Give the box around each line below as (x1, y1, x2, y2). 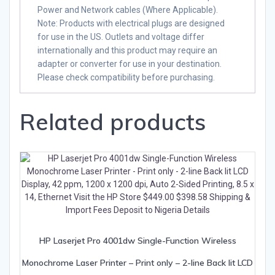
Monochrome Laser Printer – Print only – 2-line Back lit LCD (22, 257, 253, 269)
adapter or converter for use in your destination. (37, 59, 222, 69)
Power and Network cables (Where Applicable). (37, 5, 218, 15)
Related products (20, 107, 206, 136)
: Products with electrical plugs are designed (56, 18, 225, 29)
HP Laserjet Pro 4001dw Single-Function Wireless (39, 235, 236, 247)
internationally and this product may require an (37, 45, 217, 56)
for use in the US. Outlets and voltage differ (37, 32, 204, 42)
